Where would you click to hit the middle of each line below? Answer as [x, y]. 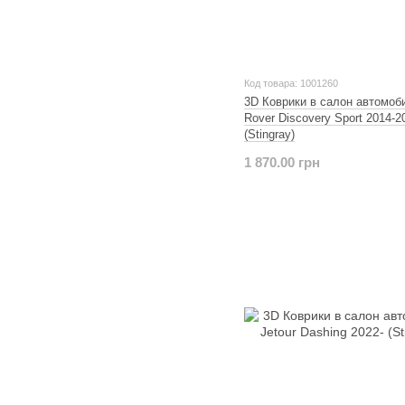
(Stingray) [269, 134]
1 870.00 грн [282, 162]
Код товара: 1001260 [291, 83]
